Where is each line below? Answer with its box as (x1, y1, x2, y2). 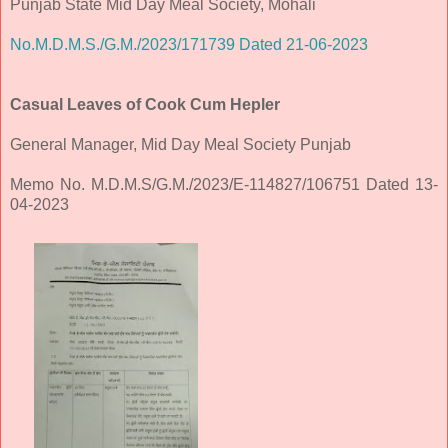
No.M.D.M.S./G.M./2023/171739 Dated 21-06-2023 (10, 35, 368, 53)
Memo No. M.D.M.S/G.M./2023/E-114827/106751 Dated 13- (10, 175, 438, 193)
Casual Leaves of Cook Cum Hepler (10, 95, 280, 113)
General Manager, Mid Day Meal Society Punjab (10, 135, 351, 153)
